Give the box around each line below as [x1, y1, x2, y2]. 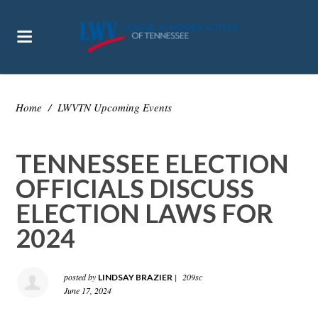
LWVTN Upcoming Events [57, 100, 172, 114]
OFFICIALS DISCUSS [16, 172, 255, 204]
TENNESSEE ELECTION [16, 148, 290, 179]
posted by [64, 271, 99, 283]
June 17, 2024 [64, 285, 112, 296]
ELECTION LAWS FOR [16, 197, 274, 229]
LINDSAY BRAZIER [98, 272, 173, 283]
